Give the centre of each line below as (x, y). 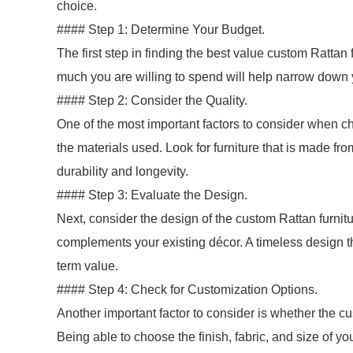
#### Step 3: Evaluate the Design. (152, 195)
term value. (87, 266)
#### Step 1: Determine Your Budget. (161, 30)
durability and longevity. (123, 171)
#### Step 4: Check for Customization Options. (187, 290)
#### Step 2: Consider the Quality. (152, 100)
